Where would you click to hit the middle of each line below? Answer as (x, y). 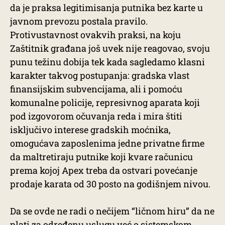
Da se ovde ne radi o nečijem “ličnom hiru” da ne (112, 211)
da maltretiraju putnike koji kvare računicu (101, 157)
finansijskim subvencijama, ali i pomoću (96, 89)
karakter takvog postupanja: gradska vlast (100, 75)
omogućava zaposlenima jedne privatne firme (107, 143)
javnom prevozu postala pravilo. (79, 21)
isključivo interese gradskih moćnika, (90, 130)
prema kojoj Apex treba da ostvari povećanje (104, 170)
